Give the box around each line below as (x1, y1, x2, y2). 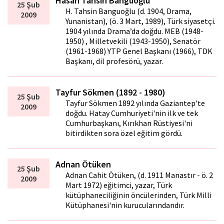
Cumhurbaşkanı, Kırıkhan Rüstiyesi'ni (65, 118, 193, 128)
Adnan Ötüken (55, 158, 111, 170)
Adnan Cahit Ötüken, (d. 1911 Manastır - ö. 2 (65, 170, 213, 180)
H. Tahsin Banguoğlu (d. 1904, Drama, (65, 6, 192, 16)
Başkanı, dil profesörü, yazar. (65, 56, 163, 66)
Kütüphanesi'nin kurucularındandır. (65, 200, 185, 210)
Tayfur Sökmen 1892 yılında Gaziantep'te (65, 98, 205, 108)
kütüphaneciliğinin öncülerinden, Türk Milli (65, 190, 212, 200)
